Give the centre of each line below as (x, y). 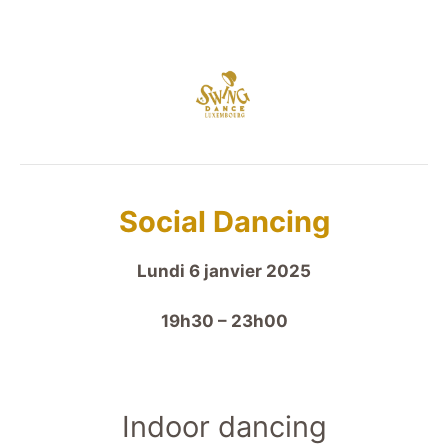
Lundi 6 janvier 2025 (224, 270)
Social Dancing (224, 221)
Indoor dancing (224, 427)
